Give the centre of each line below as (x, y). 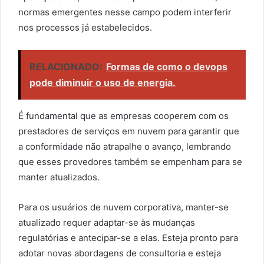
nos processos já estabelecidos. (85, 27)
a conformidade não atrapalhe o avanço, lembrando (125, 146)
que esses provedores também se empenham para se (130, 162)
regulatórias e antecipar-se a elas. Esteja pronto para (128, 238)
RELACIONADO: (66, 67)
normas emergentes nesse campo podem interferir (125, 12)
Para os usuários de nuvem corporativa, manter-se (123, 207)
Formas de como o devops (167, 67)
